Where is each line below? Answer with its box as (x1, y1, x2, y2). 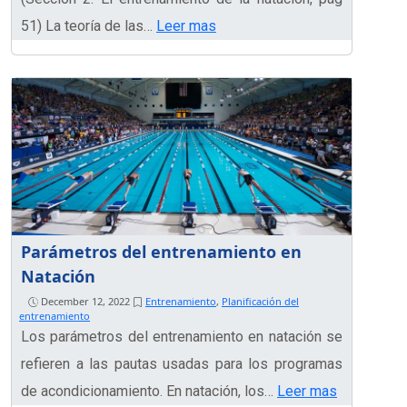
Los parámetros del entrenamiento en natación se (21, 328, 342, 346)
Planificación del (222, 294, 299, 309)
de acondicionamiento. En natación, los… (21, 382, 277, 401)
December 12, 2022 (38, 294, 133, 309)
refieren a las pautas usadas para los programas (21, 355, 342, 373)
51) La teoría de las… (21, 16, 156, 35)
